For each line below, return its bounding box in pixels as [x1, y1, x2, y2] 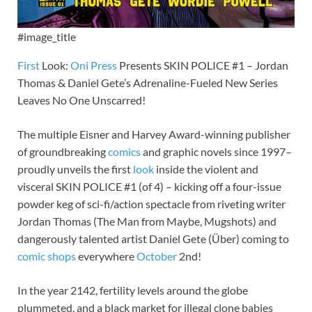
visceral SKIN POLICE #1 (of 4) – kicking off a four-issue [17, 179, 281, 193]
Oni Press [70, 58, 117, 72]
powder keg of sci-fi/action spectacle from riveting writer [17, 196, 286, 210]
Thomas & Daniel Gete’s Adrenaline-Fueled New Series [17, 75, 278, 89]
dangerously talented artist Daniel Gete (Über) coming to [17, 231, 289, 245]
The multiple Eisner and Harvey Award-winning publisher [17, 127, 290, 141]
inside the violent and [154, 162, 258, 175]
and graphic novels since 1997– [141, 144, 292, 158]
